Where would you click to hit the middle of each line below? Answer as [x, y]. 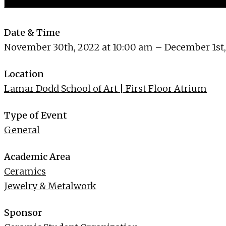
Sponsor [23, 213]
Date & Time [32, 33]
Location [24, 74]
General [22, 130]
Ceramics [25, 172]
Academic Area [37, 157]
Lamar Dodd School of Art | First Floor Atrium [105, 89]
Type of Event [36, 116]
